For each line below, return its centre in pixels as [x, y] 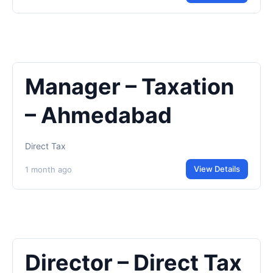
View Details [217, 169]
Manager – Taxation [129, 87]
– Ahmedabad [98, 115]
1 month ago [48, 169]
